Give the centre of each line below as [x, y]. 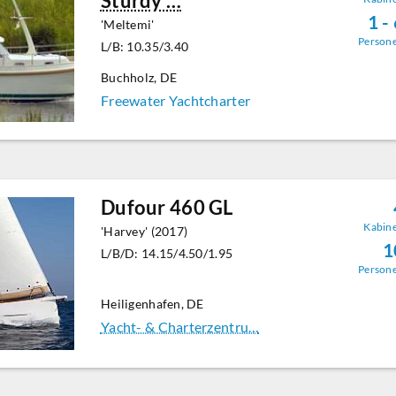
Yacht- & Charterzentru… [180, 327]
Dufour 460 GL [167, 208]
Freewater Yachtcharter [175, 101]
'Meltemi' [127, 25]
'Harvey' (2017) [144, 232]
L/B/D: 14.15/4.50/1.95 [167, 254]
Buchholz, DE [139, 78]
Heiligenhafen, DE [152, 304]
